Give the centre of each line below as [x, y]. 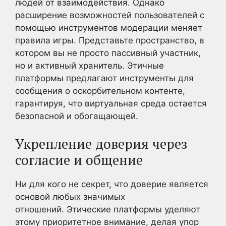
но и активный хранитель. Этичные [90, 66]
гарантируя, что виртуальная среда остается [111, 103]
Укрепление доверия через [101, 144]
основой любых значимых [70, 196]
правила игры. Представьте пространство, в [110, 40]
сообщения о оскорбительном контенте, [100, 91]
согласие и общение [79, 160]
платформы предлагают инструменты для [104, 78]
